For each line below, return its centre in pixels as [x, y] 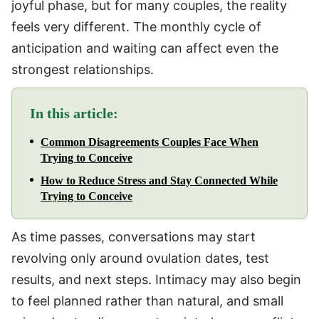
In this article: [74, 113]
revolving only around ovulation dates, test [140, 258]
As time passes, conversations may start [134, 236]
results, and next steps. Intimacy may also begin [156, 279]
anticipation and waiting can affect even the [145, 48]
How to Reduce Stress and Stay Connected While [159, 180]
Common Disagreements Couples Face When [150, 142]
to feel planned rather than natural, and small [147, 300]
